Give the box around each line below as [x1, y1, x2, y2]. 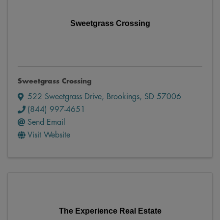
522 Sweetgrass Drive [27, 92, 102, 101]
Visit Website [27, 131, 70, 139]
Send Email [27, 118, 65, 126]
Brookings [107, 92, 139, 101]
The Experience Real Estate [58, 206, 162, 215]
